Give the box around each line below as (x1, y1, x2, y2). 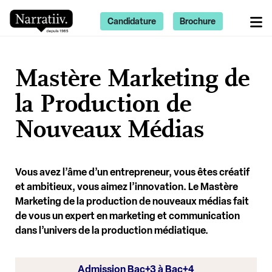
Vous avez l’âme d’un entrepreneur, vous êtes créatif (15, 166, 250, 178)
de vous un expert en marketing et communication (15, 210, 240, 222)
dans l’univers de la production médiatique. (15, 225, 210, 236)
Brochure (180, 16, 216, 27)
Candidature (107, 16, 156, 27)
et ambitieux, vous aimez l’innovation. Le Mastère (15, 181, 238, 192)
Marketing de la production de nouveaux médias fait (15, 195, 249, 207)
